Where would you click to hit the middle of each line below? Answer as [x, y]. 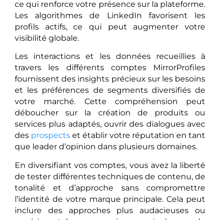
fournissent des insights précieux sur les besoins [110, 79]
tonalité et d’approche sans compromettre [110, 188]
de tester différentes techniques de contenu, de [110, 176]
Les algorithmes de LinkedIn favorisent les [110, 16]
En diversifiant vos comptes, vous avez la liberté [110, 165]
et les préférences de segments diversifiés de [110, 90]
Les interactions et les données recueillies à [110, 56]
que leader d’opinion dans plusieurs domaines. [106, 147]
